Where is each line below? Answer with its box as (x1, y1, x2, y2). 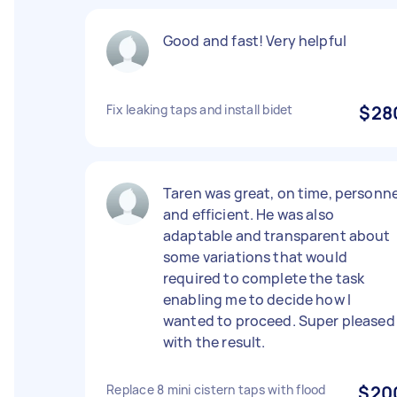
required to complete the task (163, 269, 365, 288)
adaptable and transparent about (163, 226, 391, 245)
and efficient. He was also (163, 205, 334, 224)
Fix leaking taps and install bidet (106, 101, 293, 118)
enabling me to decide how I (163, 290, 352, 309)
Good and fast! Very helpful (163, 31, 347, 51)
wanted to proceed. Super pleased (163, 311, 395, 331)
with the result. (163, 332, 266, 352)
